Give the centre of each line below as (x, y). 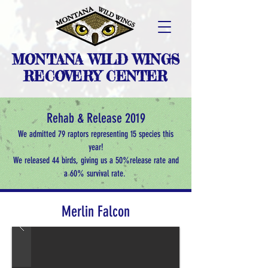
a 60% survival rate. (96, 173)
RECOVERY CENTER (96, 77)
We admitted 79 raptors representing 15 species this (96, 134)
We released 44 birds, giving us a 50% (71, 160)
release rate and (154, 160)
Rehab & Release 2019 (96, 118)
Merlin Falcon (96, 211)
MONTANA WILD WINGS (96, 60)
